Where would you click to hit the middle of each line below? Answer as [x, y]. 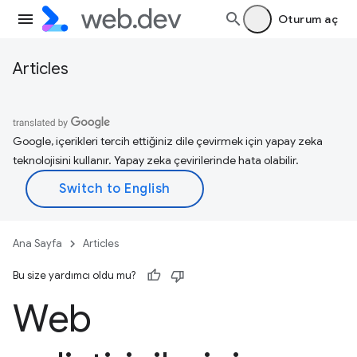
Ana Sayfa [37, 243]
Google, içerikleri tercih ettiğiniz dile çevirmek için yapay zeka [168, 141]
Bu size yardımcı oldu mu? [74, 275]
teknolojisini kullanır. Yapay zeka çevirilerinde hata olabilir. [156, 160]
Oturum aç [308, 19]
